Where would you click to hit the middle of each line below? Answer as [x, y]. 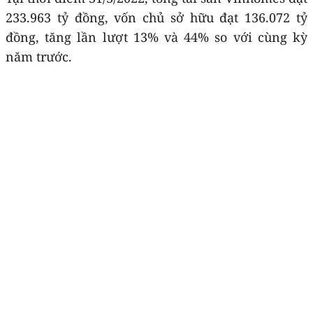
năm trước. [39, 56]
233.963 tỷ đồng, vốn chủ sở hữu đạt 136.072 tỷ [156, 17]
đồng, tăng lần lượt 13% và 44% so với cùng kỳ [156, 37]
